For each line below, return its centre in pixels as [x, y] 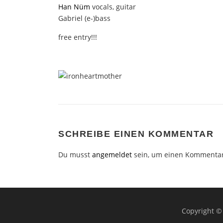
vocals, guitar [113, 6]
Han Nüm [74, 6]
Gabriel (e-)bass [84, 18]
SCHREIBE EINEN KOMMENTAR [136, 134]
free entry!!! [78, 37]
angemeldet [112, 154]
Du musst [75, 154]
